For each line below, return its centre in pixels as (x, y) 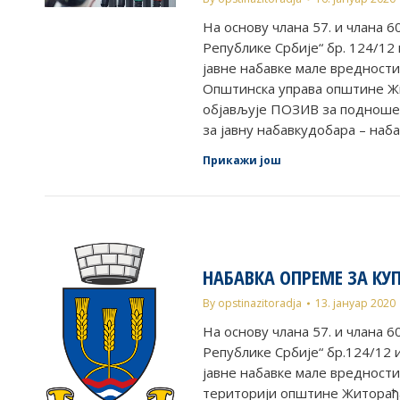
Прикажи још (242, 160)
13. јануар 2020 (356, 303)
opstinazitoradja (260, 303)
